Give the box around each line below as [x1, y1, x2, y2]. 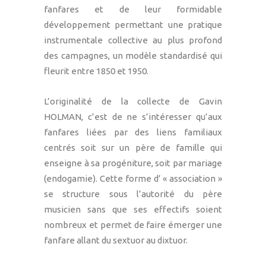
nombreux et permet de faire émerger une [44, 219, 222, 230]
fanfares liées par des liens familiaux [44, 126, 222, 137]
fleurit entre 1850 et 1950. [44, 65, 148, 76]
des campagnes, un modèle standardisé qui [44, 50, 222, 61]
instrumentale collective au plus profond [44, 34, 222, 45]
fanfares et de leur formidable [44, 4, 222, 14]
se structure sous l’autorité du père [44, 188, 222, 199]
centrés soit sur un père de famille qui [44, 142, 222, 153]
